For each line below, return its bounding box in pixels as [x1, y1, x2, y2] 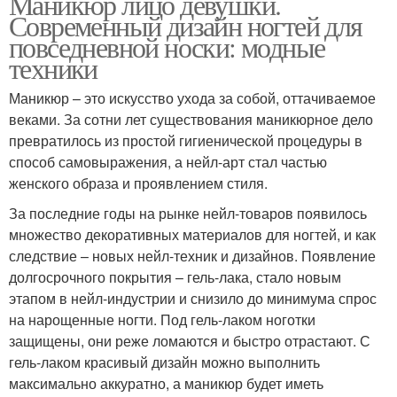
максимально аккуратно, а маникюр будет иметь [9, 373, 323, 394]
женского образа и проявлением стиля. [9, 173, 268, 194]
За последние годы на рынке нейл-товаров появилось [9, 203, 367, 224]
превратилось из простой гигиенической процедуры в [9, 130, 362, 152]
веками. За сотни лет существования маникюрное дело [9, 109, 373, 130]
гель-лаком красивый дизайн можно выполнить [9, 352, 320, 373]
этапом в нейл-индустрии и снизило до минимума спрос [9, 288, 377, 309]
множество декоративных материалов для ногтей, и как [9, 224, 376, 245]
